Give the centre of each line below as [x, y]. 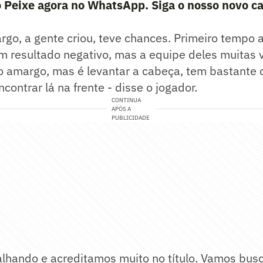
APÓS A [122, 109]
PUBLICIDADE [131, 118]
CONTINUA [127, 100]
